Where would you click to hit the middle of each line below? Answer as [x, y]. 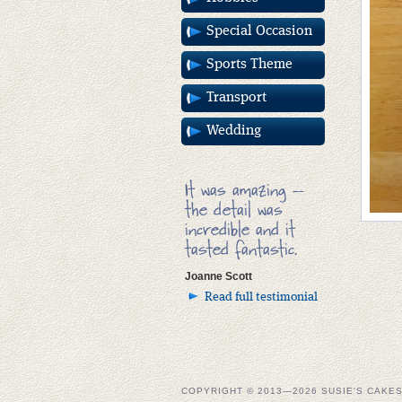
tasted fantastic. [241, 251]
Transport [236, 98]
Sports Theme [249, 65]
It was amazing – [245, 192]
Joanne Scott [218, 276]
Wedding [234, 131]
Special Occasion [259, 31]
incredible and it [240, 231]
